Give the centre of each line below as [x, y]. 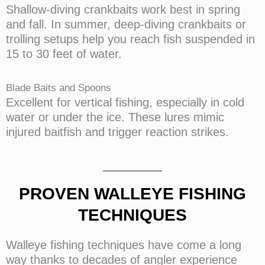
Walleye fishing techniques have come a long [124, 245]
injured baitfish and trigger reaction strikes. [117, 132]
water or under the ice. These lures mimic [115, 117]
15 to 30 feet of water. [64, 54]
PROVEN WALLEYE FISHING [132, 193]
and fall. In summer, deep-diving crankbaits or [126, 24]
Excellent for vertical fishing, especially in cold [125, 102]
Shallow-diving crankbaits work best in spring [123, 9]
